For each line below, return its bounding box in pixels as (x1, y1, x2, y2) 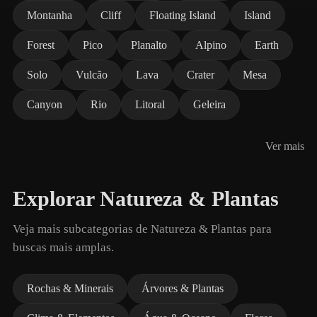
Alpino (195, 39, 226, 51)
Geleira (193, 98, 226, 110)
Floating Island (149, 9, 216, 21)
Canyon (27, 98, 62, 110)
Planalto (131, 39, 167, 51)
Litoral (135, 98, 165, 110)
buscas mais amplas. (13, 241, 114, 254)
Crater (187, 69, 214, 81)
